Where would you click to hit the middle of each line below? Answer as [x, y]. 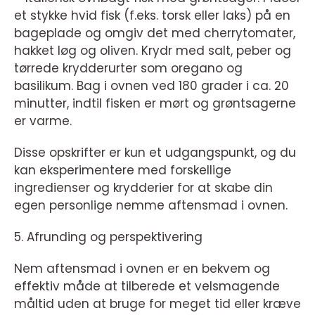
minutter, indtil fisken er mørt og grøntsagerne [155, 104]
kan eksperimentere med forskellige [123, 171]
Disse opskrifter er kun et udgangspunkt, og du [155, 153]
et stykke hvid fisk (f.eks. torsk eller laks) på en [152, 16]
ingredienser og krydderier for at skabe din [143, 188]
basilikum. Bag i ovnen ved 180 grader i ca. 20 [152, 86]
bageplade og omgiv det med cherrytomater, [155, 33]
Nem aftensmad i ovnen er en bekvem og [142, 269]
